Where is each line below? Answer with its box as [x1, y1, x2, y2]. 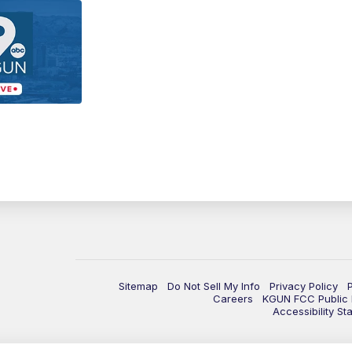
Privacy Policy [269, 280, 338, 293]
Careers [213, 292, 253, 306]
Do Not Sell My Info [167, 280, 260, 293]
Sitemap [119, 280, 158, 293]
